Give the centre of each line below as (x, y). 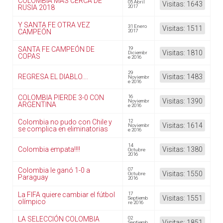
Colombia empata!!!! (49, 149)
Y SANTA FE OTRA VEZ (54, 25)
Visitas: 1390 (182, 101)
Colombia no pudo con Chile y (65, 122)
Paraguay (33, 177)
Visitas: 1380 (182, 149)
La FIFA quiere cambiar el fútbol (66, 195)
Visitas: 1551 (182, 198)
